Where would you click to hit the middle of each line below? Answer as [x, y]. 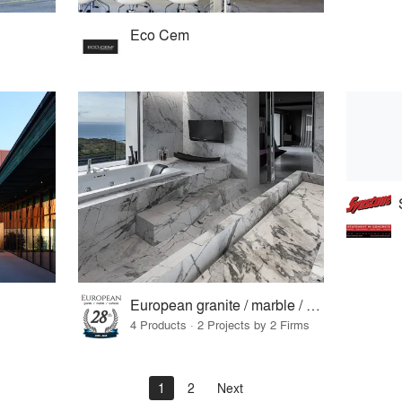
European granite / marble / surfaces [314, 304]
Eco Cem [160, 35]
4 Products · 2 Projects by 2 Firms [220, 324]
